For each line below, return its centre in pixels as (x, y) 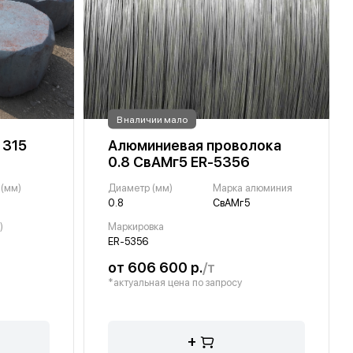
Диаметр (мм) (140, 188)
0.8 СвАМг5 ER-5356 (179, 162)
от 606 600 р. (155, 268)
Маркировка (136, 227)
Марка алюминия (252, 188)
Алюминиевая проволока (195, 146)
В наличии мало (152, 119)
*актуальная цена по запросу (175, 283)
